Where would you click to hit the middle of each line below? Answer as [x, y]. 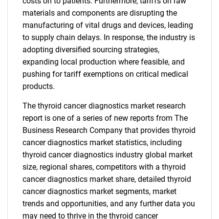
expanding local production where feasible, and [104, 62]
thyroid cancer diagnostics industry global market [108, 155]
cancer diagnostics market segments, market [99, 191]
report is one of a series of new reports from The [105, 118]
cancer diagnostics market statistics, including [102, 142]
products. [39, 86]
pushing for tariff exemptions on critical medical [105, 74]
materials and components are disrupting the [100, 13]
